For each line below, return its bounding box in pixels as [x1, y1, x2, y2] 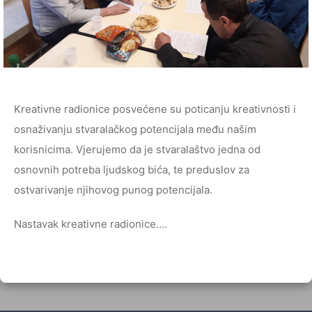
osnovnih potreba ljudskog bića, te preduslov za [14, 163, 249, 177]
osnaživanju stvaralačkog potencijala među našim [14, 123, 256, 136]
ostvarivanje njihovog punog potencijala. [14, 183, 212, 197]
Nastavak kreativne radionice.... [14, 217, 167, 231]
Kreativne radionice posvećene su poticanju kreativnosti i [14, 102, 296, 116]
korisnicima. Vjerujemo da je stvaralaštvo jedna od [14, 143, 260, 157]
